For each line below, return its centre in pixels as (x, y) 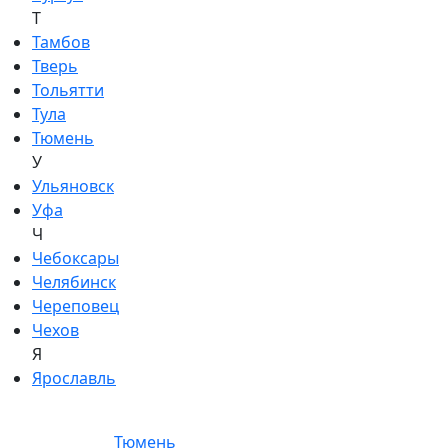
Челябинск (74, 282)
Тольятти (68, 90)
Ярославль (74, 378)
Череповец (75, 306)
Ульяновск (73, 186)
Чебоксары (75, 258)
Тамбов (61, 42)
